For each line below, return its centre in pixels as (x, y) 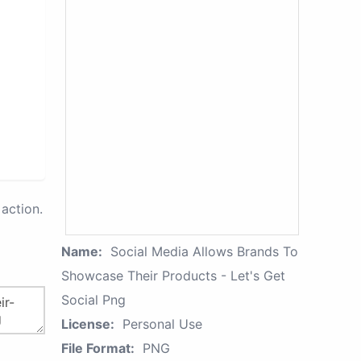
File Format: (98, 348)
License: (88, 324)
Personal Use (162, 324)
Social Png (93, 300)
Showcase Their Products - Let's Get (173, 276)
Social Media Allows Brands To (204, 251)
